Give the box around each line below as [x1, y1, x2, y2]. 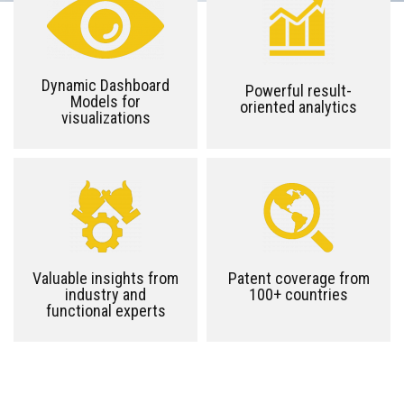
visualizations [60, 108, 151, 127]
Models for [70, 92, 141, 111]
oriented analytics [240, 97, 357, 116]
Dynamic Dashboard [41, 76, 170, 95]
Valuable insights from [32, 269, 179, 288]
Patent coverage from [227, 269, 370, 288]
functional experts [45, 301, 166, 320]
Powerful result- [245, 81, 352, 100]
